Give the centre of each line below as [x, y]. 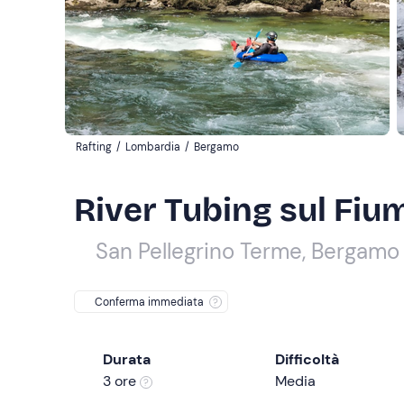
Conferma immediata [149, 302]
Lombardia [153, 147]
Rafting [94, 147]
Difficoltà [307, 359]
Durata [127, 359]
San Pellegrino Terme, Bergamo [248, 251]
